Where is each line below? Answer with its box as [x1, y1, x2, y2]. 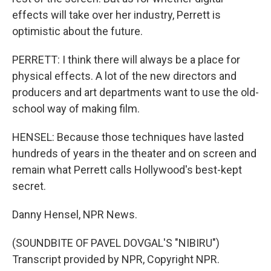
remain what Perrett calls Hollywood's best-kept [12, 163, 242, 177]
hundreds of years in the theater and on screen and [12, 147, 256, 160]
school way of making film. [12, 102, 140, 116]
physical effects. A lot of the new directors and [12, 70, 237, 83]
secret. [12, 180, 46, 193]
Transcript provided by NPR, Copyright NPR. [12, 253, 220, 266]
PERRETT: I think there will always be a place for [12, 53, 240, 67]
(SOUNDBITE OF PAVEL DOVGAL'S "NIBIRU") [12, 237, 220, 250]
